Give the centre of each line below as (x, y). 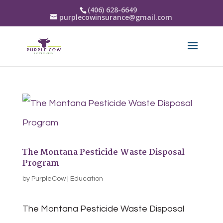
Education (86, 179)
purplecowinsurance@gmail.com (116, 17)
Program (41, 164)
